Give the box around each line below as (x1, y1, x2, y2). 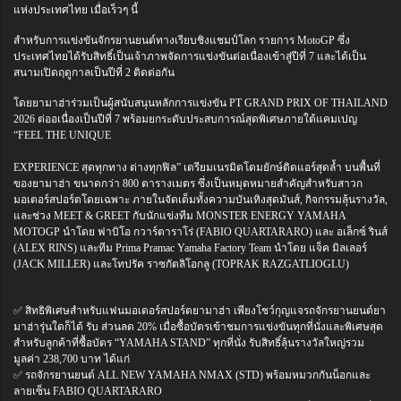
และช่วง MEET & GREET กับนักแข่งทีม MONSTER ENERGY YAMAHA (13, 209, 346, 223)
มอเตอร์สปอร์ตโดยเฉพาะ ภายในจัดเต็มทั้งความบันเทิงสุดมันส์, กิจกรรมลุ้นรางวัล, (13, 193, 388, 207)
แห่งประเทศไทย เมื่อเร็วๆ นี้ (13, 4, 138, 17)
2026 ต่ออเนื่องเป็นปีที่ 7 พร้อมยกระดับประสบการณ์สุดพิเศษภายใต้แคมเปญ (13, 113, 357, 126)
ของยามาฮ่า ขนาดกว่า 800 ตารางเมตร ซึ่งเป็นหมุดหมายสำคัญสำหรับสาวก (13, 177, 363, 191)
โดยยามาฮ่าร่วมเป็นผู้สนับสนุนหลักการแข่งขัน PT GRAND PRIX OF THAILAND (13, 97, 388, 110)
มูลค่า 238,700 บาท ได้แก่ (13, 353, 130, 366)
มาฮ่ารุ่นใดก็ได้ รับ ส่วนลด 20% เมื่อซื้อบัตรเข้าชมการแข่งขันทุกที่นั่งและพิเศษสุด (13, 320, 383, 334)
